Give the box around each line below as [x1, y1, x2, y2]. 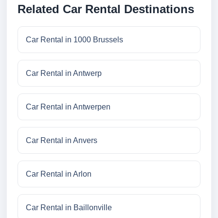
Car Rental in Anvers [26, 136, 97, 145]
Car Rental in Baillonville [26, 203, 112, 212]
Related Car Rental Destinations [18, 2, 194, 16]
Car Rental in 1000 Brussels [26, 36, 123, 44]
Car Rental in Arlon [26, 170, 91, 179]
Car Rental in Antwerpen [26, 103, 110, 111]
